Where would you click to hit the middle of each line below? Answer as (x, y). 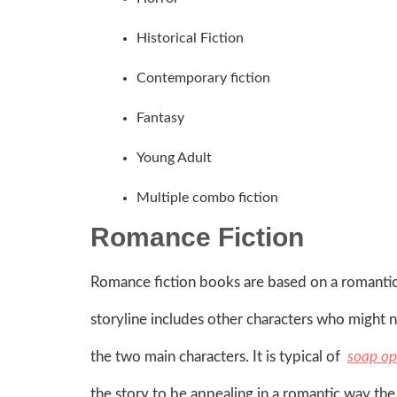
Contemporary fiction (203, 78)
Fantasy (160, 117)
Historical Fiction (190, 38)
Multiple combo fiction (211, 197)
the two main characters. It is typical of (219, 356)
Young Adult (174, 157)
